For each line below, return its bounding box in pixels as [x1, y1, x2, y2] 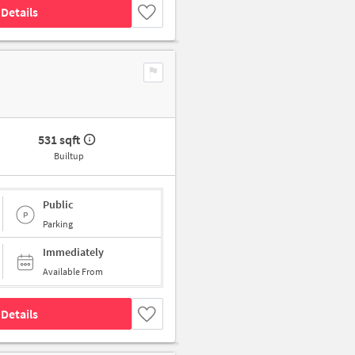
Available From [43, 265, 103, 278]
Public [43, 197, 73, 212]
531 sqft [38, 132, 81, 148]
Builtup [53, 150, 84, 162]
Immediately [43, 245, 104, 260]
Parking [43, 217, 73, 230]
